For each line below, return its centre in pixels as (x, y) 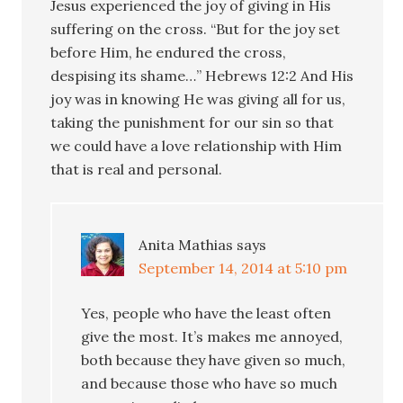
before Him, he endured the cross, (169, 52)
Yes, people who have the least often (206, 313)
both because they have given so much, (214, 359)
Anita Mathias (186, 244)
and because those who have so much (210, 383)
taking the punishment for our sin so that (193, 122)
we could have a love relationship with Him (197, 145)
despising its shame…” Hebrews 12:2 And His (202, 75)
